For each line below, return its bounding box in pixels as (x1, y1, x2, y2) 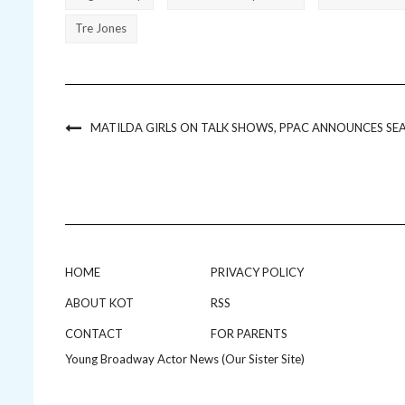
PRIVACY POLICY (211, 265, 304, 280)
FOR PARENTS (211, 326, 287, 342)
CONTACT (65, 326, 123, 342)
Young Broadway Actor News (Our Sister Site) (65, 352, 305, 367)
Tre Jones (75, 21, 127, 36)
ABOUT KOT (65, 296, 134, 311)
